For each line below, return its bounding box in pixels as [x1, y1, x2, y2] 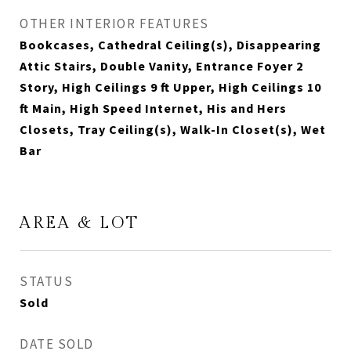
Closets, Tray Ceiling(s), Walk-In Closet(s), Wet [20, 121, 326, 137]
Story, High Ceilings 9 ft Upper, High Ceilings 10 [20, 79, 321, 95]
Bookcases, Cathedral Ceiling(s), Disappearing [20, 37, 321, 52]
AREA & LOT [20, 213, 139, 233]
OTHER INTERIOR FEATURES [20, 15, 209, 32]
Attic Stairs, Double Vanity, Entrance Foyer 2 [20, 58, 303, 74]
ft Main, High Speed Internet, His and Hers [20, 100, 287, 116]
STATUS [20, 273, 73, 290]
